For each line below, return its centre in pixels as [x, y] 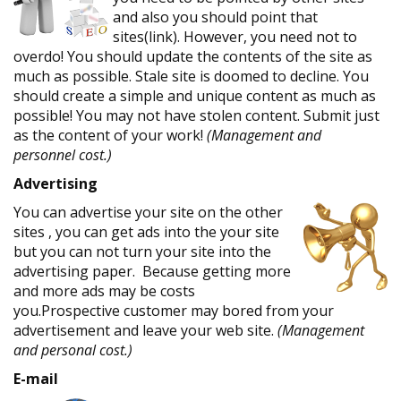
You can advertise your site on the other [148, 212]
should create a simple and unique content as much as [195, 96]
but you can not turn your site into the [142, 252]
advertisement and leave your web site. [145, 330]
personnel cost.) [63, 155]
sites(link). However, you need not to [235, 37]
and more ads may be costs [104, 291]
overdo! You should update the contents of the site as [193, 56]
